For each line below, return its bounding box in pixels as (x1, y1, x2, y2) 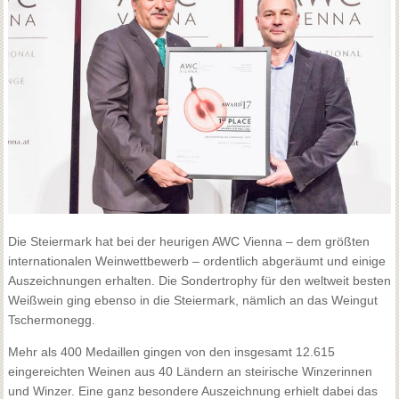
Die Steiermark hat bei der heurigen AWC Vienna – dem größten (7, 233, 370, 248)
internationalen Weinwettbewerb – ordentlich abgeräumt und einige (7, 253, 386, 268)
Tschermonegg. (7, 312, 95, 327)
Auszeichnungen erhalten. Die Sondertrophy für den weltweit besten (7, 273, 391, 288)
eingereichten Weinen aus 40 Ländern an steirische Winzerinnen (7, 363, 372, 379)
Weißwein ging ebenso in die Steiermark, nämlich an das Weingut (7, 292, 378, 307)
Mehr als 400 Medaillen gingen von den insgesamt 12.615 (7, 344, 335, 359)
